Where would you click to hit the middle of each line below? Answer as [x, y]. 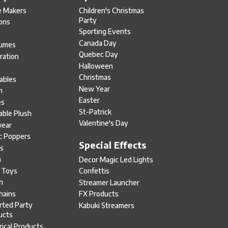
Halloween [96, 66]
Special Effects [113, 145]
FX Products [99, 194]
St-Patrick [95, 111]
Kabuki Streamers [107, 205]
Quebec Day [99, 54]
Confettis [94, 171]
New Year [95, 89]
